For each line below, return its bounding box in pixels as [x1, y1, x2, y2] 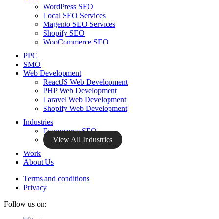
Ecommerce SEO [43, 127, 97, 135]
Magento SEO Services [43, 20, 115, 28]
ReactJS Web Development [43, 78, 128, 86]
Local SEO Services [43, 11, 106, 20]
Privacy [23, 183, 47, 192]
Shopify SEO [43, 29, 85, 37]
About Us [23, 158, 54, 166]
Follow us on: [4, 200, 46, 208]
